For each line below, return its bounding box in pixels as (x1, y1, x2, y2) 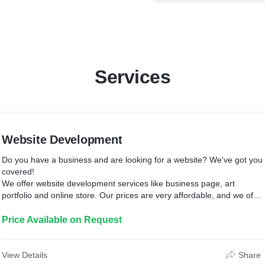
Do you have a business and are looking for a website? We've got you (2, 155, 263, 164)
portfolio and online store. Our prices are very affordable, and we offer (2, 190, 263, 200)
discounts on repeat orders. (2, 202, 105, 212)
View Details (2, 250, 47, 260)
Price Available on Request (2, 215, 122, 225)
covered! (2, 167, 34, 176)
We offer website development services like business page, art (2, 179, 235, 188)
